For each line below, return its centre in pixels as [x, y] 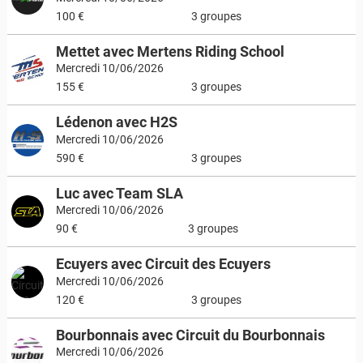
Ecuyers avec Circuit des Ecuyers [163, 264]
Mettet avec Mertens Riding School [170, 51]
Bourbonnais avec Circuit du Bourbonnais [190, 335]
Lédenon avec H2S [116, 122]
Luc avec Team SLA [119, 193]
